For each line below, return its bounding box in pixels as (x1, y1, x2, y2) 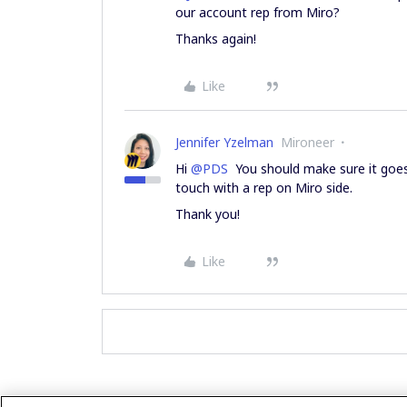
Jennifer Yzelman (175, 134, 273, 151)
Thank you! (175, 205, 240, 223)
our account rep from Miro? (175, 4, 340, 21)
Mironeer (281, 134, 334, 151)
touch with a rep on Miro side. (175, 179, 352, 196)
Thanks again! (175, 30, 256, 47)
